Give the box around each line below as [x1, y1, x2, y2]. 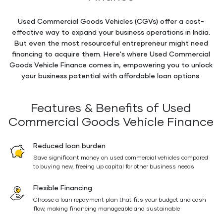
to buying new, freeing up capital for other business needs [33, 164, 194, 170]
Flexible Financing [33, 185, 92, 192]
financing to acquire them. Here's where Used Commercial [12, 51, 210, 58]
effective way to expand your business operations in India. [12, 29, 210, 36]
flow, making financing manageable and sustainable [33, 206, 180, 212]
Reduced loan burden [33, 143, 106, 150]
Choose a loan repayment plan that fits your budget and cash [33, 197, 206, 203]
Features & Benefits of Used [31, 103, 191, 114]
